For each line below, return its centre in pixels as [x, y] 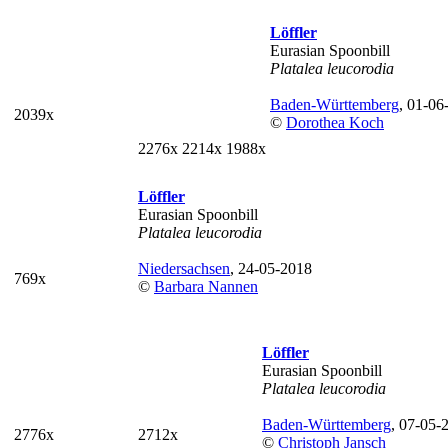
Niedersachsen [184, 268]
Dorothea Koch [335, 122]
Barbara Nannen [206, 286]
